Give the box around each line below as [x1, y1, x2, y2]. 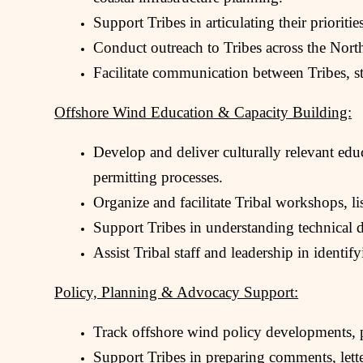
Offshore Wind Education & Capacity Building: [54, 103, 352, 121]
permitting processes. [93, 168, 224, 186]
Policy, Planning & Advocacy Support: [54, 283, 299, 301]
